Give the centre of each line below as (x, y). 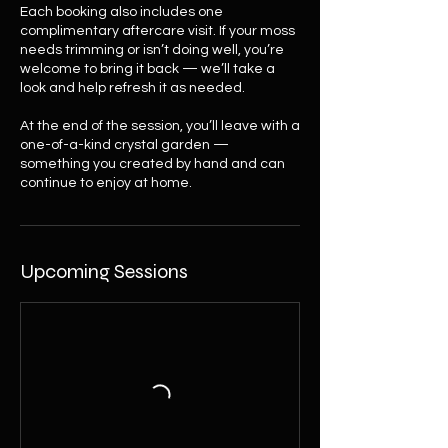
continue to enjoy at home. (106, 183)
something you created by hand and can (152, 164)
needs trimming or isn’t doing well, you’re (152, 50)
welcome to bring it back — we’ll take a (147, 69)
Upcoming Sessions (104, 271)
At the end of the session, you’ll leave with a (160, 126)
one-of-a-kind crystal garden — (124, 145)
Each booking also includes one (121, 12)
